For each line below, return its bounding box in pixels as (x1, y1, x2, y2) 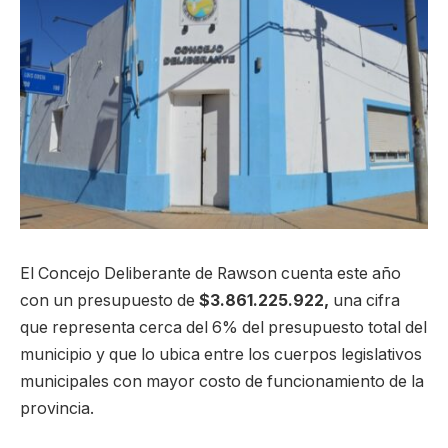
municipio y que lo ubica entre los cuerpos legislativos (20, 344, 422, 364)
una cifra (329, 290, 400, 310)
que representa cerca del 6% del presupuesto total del (20, 317, 427, 337)
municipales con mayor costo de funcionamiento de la (20, 371, 424, 391)
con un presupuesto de (20, 290, 199, 310)
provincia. (20, 398, 94, 418)
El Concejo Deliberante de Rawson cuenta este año (20, 263, 401, 283)
